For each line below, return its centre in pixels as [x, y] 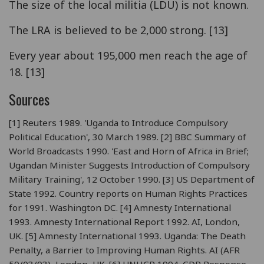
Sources [29, 99]
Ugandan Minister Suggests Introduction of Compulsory [129, 165]
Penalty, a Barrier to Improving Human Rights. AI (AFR [124, 250]
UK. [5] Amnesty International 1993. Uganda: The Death [127, 235]
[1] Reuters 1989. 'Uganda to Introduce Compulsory [118, 122]
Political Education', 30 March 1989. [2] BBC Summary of [128, 136]
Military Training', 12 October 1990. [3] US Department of [132, 179]
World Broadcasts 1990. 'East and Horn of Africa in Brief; [129, 151]
